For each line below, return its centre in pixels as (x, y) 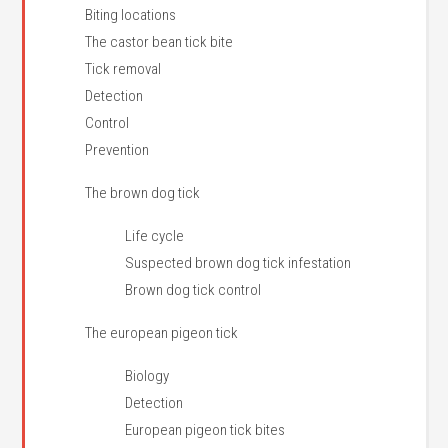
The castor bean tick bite (159, 42)
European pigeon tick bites (205, 430)
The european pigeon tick (162, 333)
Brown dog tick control (193, 290)
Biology (147, 376)
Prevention (117, 150)
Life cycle (155, 236)
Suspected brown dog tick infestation (238, 263)
